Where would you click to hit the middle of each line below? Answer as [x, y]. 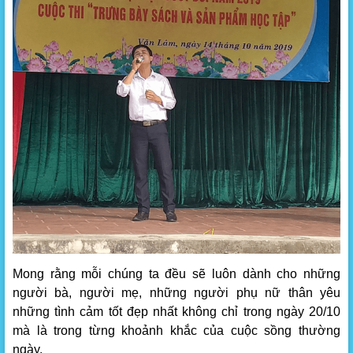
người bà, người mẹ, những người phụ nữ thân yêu [176, 292]
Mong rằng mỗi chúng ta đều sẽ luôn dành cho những [176, 273]
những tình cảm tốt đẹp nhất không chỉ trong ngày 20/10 [176, 311]
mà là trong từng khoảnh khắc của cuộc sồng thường [176, 330]
